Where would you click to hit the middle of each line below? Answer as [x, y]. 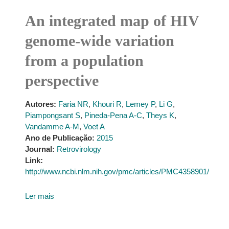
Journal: [40, 149]
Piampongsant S [52, 115]
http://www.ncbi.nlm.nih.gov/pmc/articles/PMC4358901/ [117, 171]
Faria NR [73, 104]
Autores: [40, 104]
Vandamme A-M [52, 127]
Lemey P [140, 104]
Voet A [94, 127]
